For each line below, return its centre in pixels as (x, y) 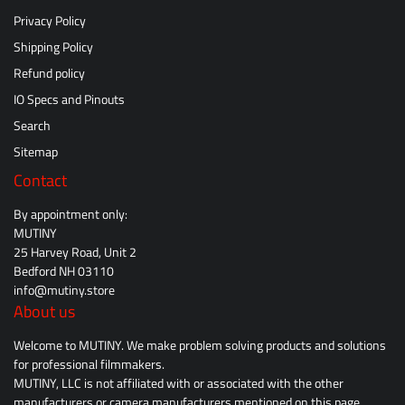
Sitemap (36, 152)
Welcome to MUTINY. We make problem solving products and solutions (200, 345)
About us (44, 311)
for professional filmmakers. (89, 364)
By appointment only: (71, 214)
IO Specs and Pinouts (69, 99)
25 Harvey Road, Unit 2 (75, 252)
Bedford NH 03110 (64, 271)
